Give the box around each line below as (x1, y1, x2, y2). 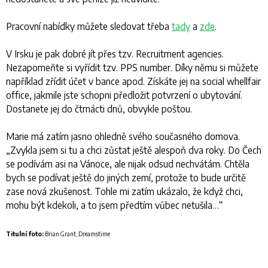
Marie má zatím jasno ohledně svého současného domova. (6, 130, 240, 142)
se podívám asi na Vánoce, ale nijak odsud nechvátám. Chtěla (6, 157, 249, 169)
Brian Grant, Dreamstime (44, 230, 110, 237)
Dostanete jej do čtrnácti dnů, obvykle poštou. (6, 102, 192, 114)
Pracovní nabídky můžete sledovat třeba (6, 20, 172, 32)
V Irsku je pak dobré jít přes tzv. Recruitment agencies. (6, 47, 224, 59)
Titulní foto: (6, 230, 44, 237)
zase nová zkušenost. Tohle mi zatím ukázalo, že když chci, (6, 185, 243, 197)
